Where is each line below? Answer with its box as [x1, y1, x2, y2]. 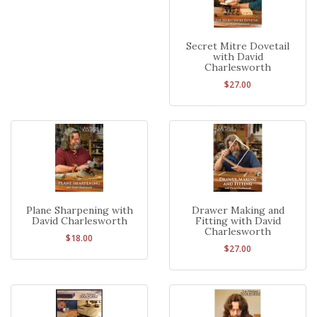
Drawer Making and [191, 204, 284, 217]
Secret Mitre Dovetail [186, 40, 289, 53]
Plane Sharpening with [25, 204, 133, 217]
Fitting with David [195, 214, 281, 228]
